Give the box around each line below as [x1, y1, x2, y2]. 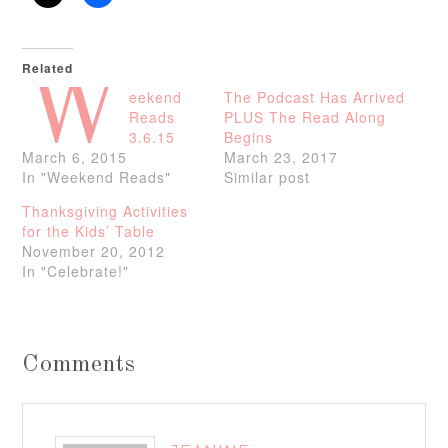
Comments [22, 353, 137, 378]
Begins [224, 127, 273, 148]
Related [22, 59, 74, 78]
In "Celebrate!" [22, 261, 130, 282]
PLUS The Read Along [224, 107, 386, 128]
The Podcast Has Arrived [224, 87, 405, 108]
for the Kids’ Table [22, 221, 156, 242]
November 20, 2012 [22, 241, 166, 262]
